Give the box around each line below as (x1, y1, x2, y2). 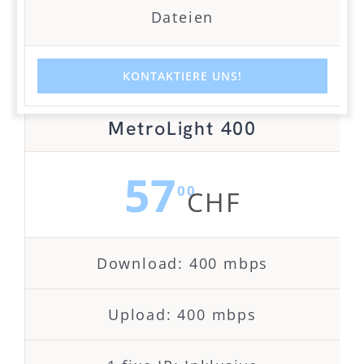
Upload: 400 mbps (108, 305, 257, 325)
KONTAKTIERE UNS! (123, 68, 242, 84)
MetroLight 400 (107, 116, 258, 141)
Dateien (150, 7, 214, 28)
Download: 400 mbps (96, 253, 269, 274)
